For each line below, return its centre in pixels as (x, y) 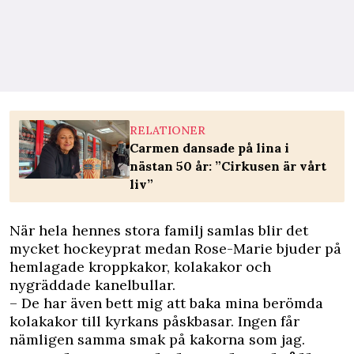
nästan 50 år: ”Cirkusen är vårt (228, 166)
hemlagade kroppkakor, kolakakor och (140, 267)
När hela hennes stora (87, 231)
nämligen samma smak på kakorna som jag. (157, 340)
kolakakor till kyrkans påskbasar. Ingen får (154, 322)
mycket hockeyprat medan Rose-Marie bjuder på (175, 249)
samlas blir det (256, 231)
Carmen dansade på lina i (209, 148)
